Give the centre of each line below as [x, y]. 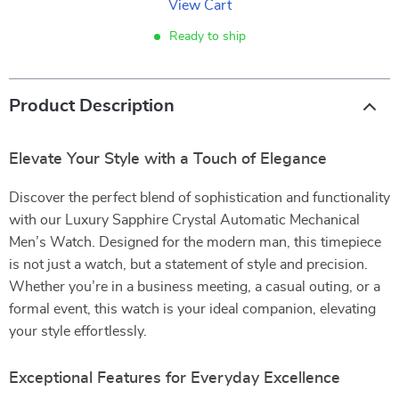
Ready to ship [207, 37]
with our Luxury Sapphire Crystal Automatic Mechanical [184, 220]
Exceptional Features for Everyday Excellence [175, 379]
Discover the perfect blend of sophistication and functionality [199, 198]
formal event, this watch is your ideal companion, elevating [192, 309]
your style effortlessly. [78, 331]
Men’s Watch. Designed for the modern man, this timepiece [195, 242]
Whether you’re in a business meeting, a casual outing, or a [195, 287]
